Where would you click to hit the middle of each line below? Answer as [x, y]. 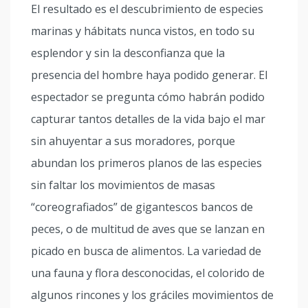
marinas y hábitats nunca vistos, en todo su [143, 31]
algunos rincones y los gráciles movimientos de [152, 295]
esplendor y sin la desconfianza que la [128, 53]
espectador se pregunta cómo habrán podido [148, 97]
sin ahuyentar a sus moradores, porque [133, 141]
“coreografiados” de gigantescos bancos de [142, 207]
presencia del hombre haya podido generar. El [149, 75]
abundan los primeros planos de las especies [146, 163]
